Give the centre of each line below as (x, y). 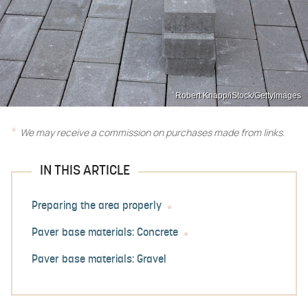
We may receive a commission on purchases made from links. (153, 133)
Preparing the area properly (97, 206)
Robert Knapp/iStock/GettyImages (238, 95)
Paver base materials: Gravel (99, 260)
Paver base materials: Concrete (105, 233)
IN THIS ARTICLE (85, 171)
